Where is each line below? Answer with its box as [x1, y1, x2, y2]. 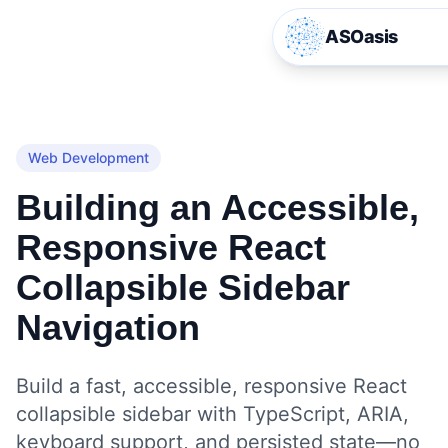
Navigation [16, 307, 200, 348]
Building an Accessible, [16, 187, 419, 228]
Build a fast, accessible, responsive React [16, 374, 407, 398]
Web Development [28, 149, 149, 166]
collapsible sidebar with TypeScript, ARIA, [16, 402, 409, 426]
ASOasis [325, 26, 398, 47]
